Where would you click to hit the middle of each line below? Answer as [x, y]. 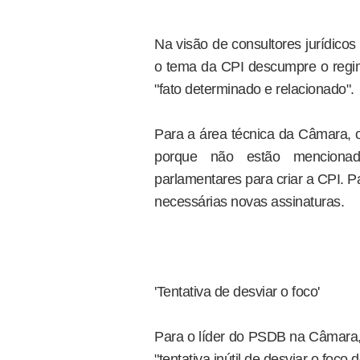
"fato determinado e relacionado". [254, 89]
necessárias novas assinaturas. [249, 202]
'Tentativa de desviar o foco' [237, 292]
